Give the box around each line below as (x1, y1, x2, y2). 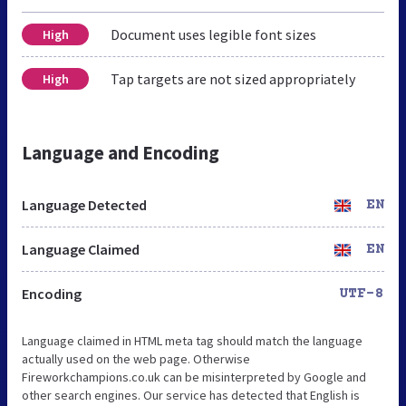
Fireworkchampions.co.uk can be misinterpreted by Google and (22, 368, 366, 385)
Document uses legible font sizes (111, 24, 316, 43)
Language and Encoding (22, 140, 219, 165)
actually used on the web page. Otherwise (22, 350, 250, 367)
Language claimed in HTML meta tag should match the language (22, 332, 362, 349)
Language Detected (22, 195, 147, 214)
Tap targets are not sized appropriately (111, 69, 355, 88)
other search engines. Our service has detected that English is (22, 386, 360, 403)
